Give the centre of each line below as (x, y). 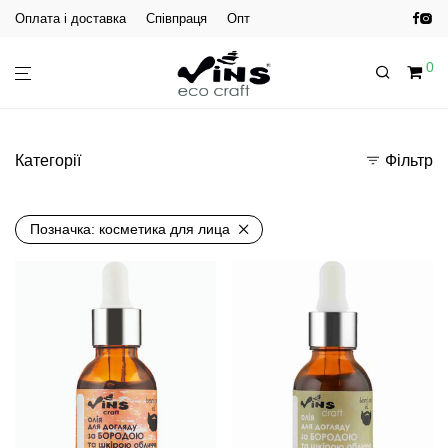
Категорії (48, 160)
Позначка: (64, 229)
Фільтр (409, 160)
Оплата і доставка (70, 19)
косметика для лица (164, 229)
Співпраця (176, 19)
